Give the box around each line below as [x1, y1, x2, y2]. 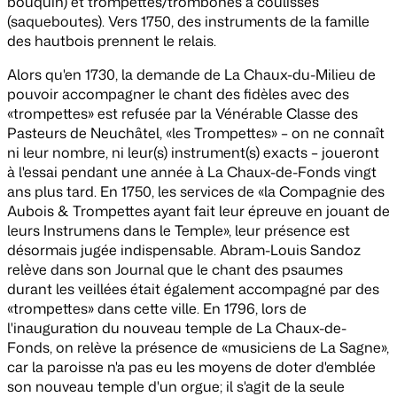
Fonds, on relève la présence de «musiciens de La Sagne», [7, 338, 389, 358]
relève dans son [7, 260, 115, 280]
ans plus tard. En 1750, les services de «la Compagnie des [7, 182, 385, 202]
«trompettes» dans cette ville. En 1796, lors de [7, 299, 307, 319]
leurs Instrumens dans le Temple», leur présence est [7, 221, 350, 241]
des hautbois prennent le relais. [7, 31, 216, 51]
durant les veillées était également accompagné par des [7, 279, 379, 300]
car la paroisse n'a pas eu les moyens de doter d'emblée [7, 357, 376, 378]
